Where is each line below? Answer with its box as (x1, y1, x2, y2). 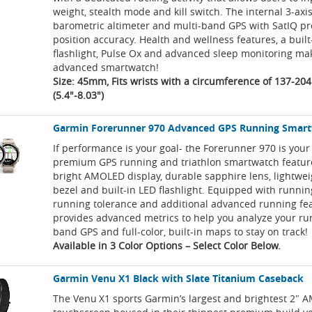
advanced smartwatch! (53, 61, 159, 75)
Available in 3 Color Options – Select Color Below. (53, 239, 281, 253)
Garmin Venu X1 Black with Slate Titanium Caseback (53, 272, 304, 286)
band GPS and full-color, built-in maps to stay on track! (53, 225, 309, 239)
